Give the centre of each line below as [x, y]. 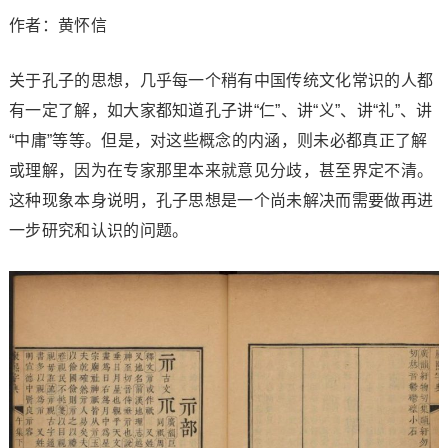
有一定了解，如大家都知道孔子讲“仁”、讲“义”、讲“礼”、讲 [220, 110]
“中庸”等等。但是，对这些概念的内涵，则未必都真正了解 [218, 140]
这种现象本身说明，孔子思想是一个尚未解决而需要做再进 [221, 200]
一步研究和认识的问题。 [98, 230]
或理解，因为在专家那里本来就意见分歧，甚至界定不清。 [221, 170]
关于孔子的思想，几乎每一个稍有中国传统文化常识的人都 [221, 80]
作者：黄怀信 [57, 25]
